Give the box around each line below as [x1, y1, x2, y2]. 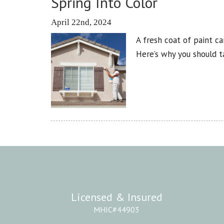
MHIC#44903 [93, 204, 140, 215]
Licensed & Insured [70, 190, 162, 204]
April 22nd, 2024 [51, 17, 111, 27]
